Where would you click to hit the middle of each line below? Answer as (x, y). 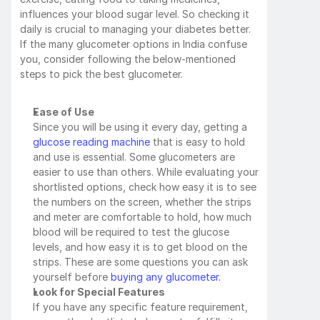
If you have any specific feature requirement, (140, 306)
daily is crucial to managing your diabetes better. (135, 29)
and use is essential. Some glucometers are (134, 156)
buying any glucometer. (164, 276)
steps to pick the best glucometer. (101, 74)
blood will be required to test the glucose (131, 231)
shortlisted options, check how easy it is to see (145, 186)
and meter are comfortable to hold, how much (142, 216)
